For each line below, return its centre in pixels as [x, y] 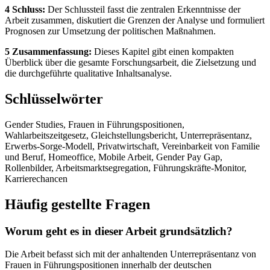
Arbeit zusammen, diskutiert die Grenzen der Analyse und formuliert [135, 20]
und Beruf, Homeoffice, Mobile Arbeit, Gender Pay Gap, [114, 157]
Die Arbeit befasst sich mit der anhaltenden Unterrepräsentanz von [130, 254]
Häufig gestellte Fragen [77, 204]
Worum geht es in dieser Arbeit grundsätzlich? [119, 231]
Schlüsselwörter [54, 99]
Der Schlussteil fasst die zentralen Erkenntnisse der [143, 9]
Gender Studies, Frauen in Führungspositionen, [95, 124]
